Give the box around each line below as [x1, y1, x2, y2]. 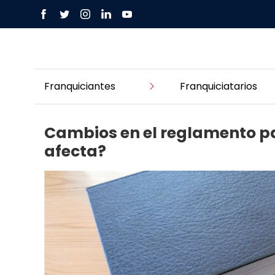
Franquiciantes [44, 79, 115, 93]
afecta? [44, 140, 106, 162]
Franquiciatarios [179, 79, 257, 93]
